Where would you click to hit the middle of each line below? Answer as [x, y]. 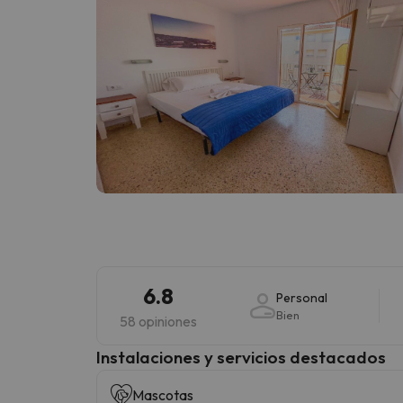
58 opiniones [158, 321]
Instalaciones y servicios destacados [241, 357]
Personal [301, 297]
